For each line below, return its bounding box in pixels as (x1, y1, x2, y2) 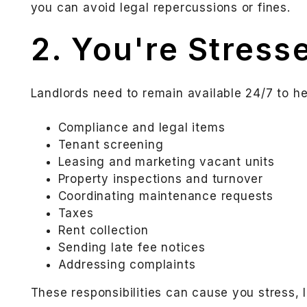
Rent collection (58, 223, 149, 238)
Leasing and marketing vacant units (58, 155, 275, 169)
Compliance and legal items (58, 121, 225, 135)
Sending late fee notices (58, 241, 206, 255)
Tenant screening (58, 138, 164, 152)
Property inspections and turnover (58, 172, 263, 186)
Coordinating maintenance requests (58, 189, 273, 204)
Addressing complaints (58, 258, 196, 272)
